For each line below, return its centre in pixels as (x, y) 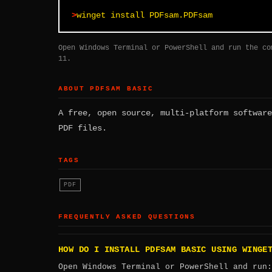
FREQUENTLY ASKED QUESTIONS (127, 217)
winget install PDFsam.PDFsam (144, 15)
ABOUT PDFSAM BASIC (106, 89)
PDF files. (83, 128)
